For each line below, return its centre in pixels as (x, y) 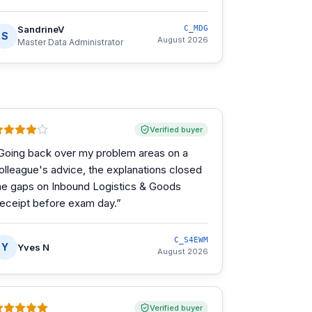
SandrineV (41, 29)
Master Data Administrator (70, 42)
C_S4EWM (191, 240)
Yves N (33, 247)
